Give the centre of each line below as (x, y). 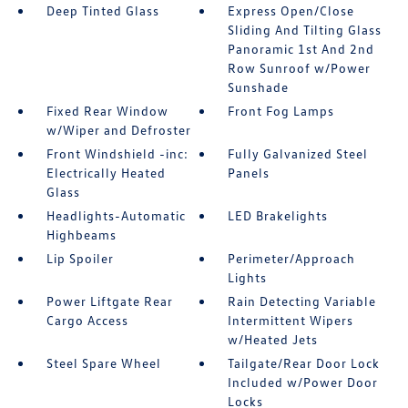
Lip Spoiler (80, 258)
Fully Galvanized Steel (298, 153)
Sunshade (259, 87)
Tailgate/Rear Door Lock (304, 363)
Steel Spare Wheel (103, 363)
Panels (249, 173)
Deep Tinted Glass (102, 10)
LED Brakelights (278, 215)
